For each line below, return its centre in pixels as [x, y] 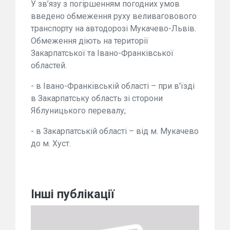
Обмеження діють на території [90, 41]
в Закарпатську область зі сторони [97, 98]
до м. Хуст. [51, 143]
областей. [49, 65]
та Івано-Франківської [130, 53]
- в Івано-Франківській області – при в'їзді [113, 86]
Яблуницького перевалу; [78, 111]
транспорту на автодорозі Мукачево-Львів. [113, 28]
